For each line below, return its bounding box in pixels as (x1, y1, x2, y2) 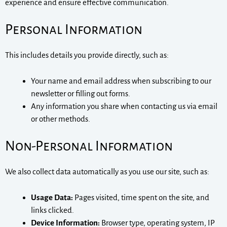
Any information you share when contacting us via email (31, 101, 217, 110)
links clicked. (31, 205, 74, 214)
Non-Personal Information (5, 139, 173, 154)
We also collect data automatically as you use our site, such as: (5, 167, 209, 176)
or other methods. (31, 114, 90, 123)
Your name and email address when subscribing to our (31, 76, 211, 85)
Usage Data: (31, 193, 73, 202)
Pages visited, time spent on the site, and (73, 193, 209, 202)
